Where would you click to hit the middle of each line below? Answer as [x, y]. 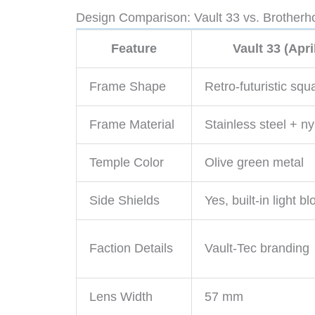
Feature [134, 48]
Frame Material [132, 124]
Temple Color [127, 162]
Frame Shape [128, 86]
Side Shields [124, 200]
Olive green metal [254, 162]
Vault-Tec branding [257, 248]
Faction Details [131, 248]
